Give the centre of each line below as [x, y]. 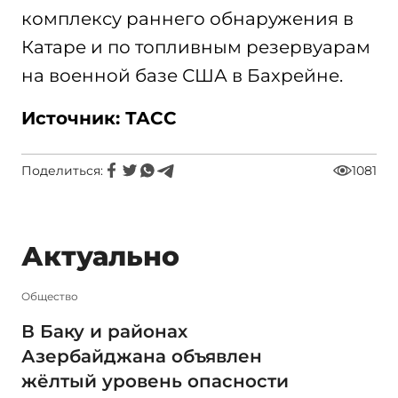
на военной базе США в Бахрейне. [182, 76]
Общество [50, 296]
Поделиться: [62, 171]
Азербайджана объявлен [142, 356]
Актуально [100, 256]
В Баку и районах [104, 331]
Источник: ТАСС [99, 118]
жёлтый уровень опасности [155, 381]
